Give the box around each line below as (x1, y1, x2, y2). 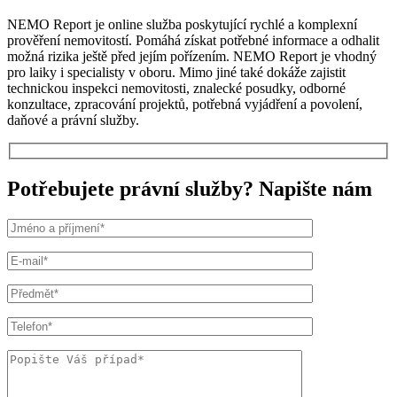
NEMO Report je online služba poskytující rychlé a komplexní (7, 16, 357, 32)
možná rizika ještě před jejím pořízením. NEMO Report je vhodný (7, 48, 377, 64)
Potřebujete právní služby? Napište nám (7, 177, 372, 200)
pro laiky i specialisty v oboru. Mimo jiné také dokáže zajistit (7, 64, 346, 80)
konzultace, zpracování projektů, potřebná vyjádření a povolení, (7, 96, 362, 112)
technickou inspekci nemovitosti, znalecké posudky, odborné (7, 80, 346, 96)
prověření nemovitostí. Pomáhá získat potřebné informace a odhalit (7, 32, 379, 48)
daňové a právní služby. (7, 112, 139, 128)
